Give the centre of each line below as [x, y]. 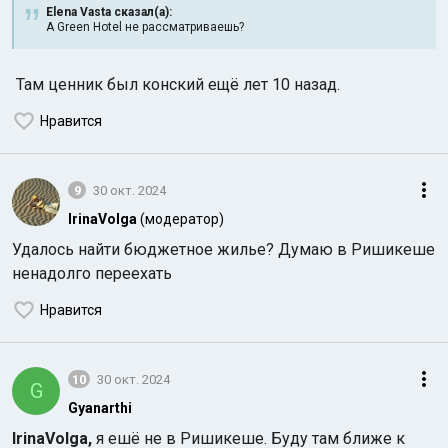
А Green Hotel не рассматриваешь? [145, 27]
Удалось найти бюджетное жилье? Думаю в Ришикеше [223, 249]
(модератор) [182, 219]
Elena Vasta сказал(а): [109, 12]
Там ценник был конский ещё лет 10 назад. [176, 84]
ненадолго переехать [92, 273]
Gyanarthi [100, 408]
